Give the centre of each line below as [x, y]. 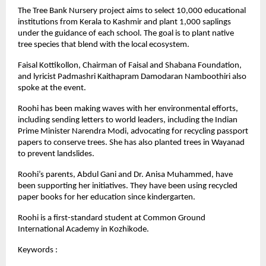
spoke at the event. [52, 88]
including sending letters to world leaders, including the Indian [128, 120]
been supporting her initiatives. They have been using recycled [128, 186]
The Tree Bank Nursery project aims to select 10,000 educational [132, 11]
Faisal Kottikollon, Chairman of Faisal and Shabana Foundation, [130, 65]
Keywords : [38, 250]
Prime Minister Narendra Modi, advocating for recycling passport [133, 131]
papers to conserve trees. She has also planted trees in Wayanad [131, 142]
